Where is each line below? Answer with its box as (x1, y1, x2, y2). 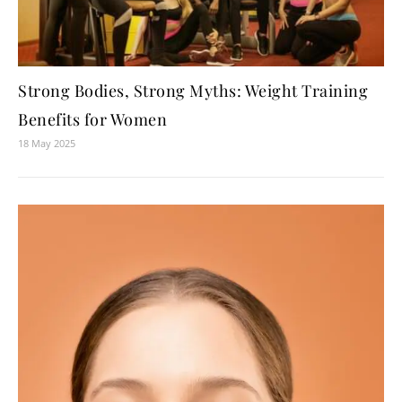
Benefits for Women (18, 108, 167, 130)
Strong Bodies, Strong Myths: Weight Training (18, 79, 368, 101)
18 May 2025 (18, 135, 75, 150)
